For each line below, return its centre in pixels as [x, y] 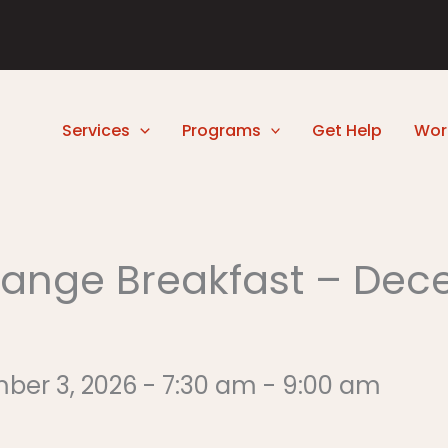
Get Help [347, 130]
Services [96, 130]
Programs [221, 130]
